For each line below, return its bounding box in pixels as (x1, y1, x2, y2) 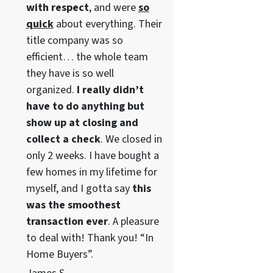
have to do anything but (26, 98, 144, 114)
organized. (26, 82, 77, 97)
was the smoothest (26, 197, 121, 213)
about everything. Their (53, 16, 162, 32)
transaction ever (26, 213, 108, 229)
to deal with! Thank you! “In (26, 230, 154, 246)
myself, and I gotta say (26, 180, 132, 196)
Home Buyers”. (26, 246, 93, 262)
